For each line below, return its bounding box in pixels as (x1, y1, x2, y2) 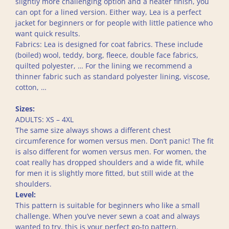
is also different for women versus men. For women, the (15, 147, 207, 156)
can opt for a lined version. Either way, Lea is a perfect (15, 7, 201, 17)
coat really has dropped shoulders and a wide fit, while (15, 157, 204, 167)
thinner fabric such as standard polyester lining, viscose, (15, 72, 210, 81)
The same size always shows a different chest (15, 125, 171, 135)
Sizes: (15, 104, 37, 113)
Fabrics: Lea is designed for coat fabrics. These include (15, 39, 203, 49)
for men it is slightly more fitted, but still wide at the (15, 168, 194, 178)
